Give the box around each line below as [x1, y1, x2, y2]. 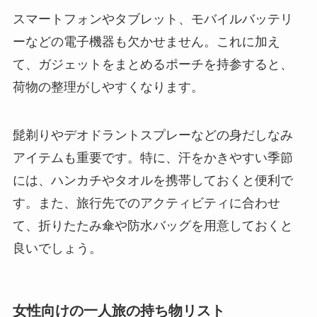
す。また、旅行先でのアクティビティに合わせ [12, 195, 280, 210]
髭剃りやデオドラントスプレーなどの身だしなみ [12, 127, 293, 142]
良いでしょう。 [12, 241, 102, 255]
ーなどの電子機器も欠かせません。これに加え [12, 34, 280, 49]
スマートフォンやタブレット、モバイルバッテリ [12, 11, 293, 26]
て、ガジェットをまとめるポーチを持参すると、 [12, 57, 293, 71]
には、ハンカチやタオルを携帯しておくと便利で [12, 173, 293, 188]
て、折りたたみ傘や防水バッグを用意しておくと [12, 218, 293, 233]
